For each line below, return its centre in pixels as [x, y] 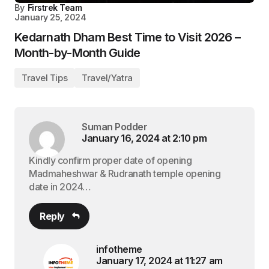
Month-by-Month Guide [77, 53]
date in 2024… [60, 187]
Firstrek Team [55, 8]
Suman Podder [115, 127]
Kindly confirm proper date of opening [110, 160]
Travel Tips [45, 78]
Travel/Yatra [107, 78]
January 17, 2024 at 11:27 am [159, 260]
